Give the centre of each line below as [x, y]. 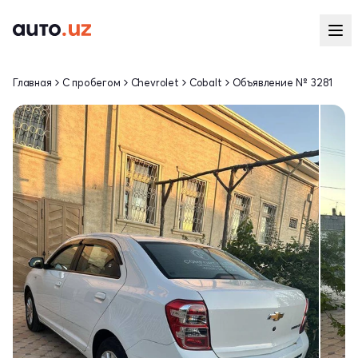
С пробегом [91, 82]
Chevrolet [155, 82]
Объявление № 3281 [282, 82]
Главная [32, 82]
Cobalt [205, 82]
